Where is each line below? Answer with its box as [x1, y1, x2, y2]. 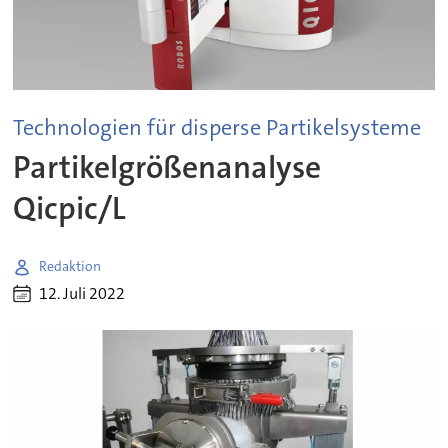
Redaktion [39, 257, 102, 276]
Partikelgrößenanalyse [13, 147, 322, 189]
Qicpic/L [13, 188, 127, 230]
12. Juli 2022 [39, 283, 126, 305]
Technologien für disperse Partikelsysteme [13, 113, 422, 143]
